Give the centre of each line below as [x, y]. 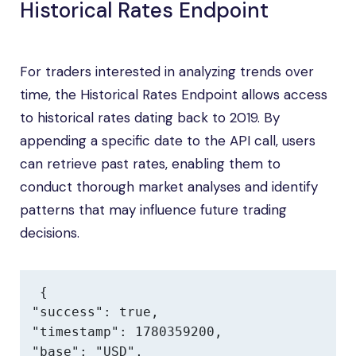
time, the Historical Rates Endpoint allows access [174, 95]
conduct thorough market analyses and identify [169, 187]
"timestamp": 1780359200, [127, 332]
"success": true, [95, 312]
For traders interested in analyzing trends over [167, 72]
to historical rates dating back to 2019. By [150, 118]
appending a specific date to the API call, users [168, 141]
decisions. [50, 233]
